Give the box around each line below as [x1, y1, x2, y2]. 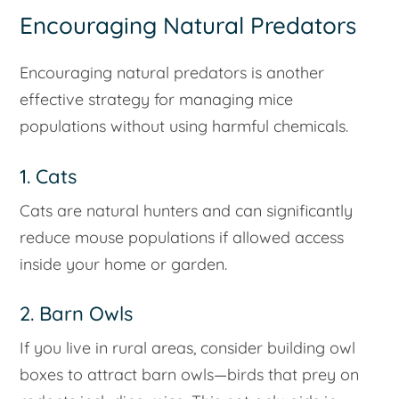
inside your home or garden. [20, 253, 228, 274]
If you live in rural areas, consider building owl [20, 338, 356, 359]
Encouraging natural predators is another [20, 61, 325, 83]
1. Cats [20, 163, 77, 189]
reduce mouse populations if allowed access [20, 226, 345, 248]
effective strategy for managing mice [20, 88, 294, 110]
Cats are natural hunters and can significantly [20, 199, 354, 221]
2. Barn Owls [20, 301, 134, 327]
